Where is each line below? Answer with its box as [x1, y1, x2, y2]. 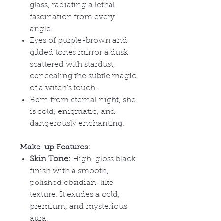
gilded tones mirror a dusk [30, 48, 128, 57]
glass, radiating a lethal [30, 1, 115, 9]
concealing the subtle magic [30, 72, 136, 80]
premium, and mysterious [30, 202, 127, 211]
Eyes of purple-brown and [30, 37, 127, 45]
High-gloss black [71, 155, 136, 163]
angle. [30, 25, 53, 33]
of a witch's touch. [30, 84, 97, 92]
